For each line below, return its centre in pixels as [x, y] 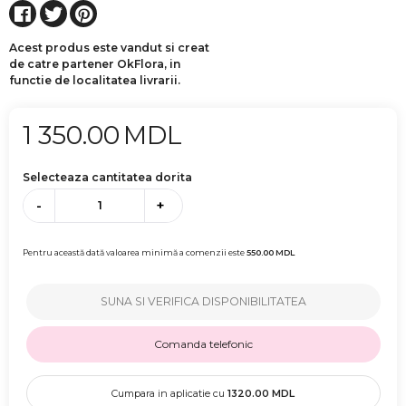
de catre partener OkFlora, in [95, 63]
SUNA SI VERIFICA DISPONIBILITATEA [203, 302]
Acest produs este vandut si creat [109, 47]
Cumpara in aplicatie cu [169, 394]
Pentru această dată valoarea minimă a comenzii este [135, 253]
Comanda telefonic [203, 344]
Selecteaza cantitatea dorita [107, 177]
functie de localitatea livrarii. [95, 80]
